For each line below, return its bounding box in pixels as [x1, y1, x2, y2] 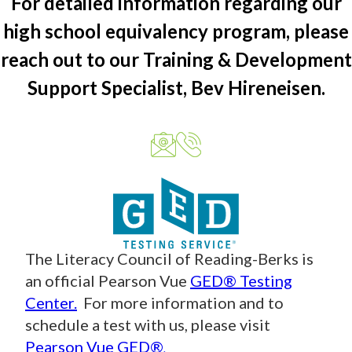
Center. [25, 292, 77, 312]
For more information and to [77, 292, 284, 312]
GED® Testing [190, 270, 292, 290]
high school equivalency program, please [3, 19, 349, 42]
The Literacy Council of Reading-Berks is [25, 248, 313, 268]
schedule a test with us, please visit [25, 314, 270, 334]
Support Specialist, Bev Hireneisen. [27, 75, 325, 99]
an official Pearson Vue [25, 270, 190, 290]
